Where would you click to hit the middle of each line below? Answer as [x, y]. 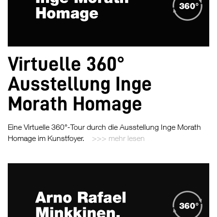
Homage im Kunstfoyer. [46, 138]
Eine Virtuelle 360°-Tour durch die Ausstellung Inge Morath [104, 127]
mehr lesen [127, 138]
